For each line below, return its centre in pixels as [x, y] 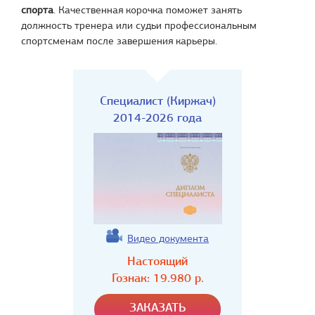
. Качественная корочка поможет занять [148, 10]
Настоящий [157, 261]
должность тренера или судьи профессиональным [139, 25]
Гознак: [132, 278]
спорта [37, 10]
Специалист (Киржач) [157, 101]
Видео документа [168, 238]
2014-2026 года [157, 118]
